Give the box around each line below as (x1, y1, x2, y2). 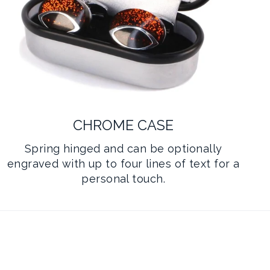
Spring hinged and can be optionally (24, 142, 222, 155)
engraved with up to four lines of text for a (7, 157, 240, 171)
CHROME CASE (73, 117, 174, 134)
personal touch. (81, 172, 166, 186)
